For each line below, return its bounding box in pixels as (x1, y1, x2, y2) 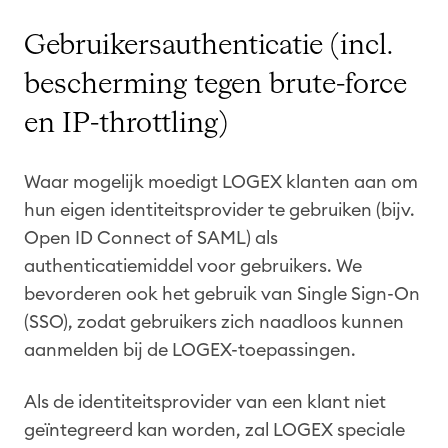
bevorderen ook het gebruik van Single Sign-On (24, 285, 420, 304)
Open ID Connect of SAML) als (24, 229, 278, 248)
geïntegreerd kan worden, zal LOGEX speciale (24, 421, 405, 440)
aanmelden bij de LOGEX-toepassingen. (24, 341, 356, 360)
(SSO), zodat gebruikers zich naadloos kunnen (24, 313, 404, 332)
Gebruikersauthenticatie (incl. (24, 32, 392, 61)
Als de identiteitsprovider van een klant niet (24, 393, 386, 412)
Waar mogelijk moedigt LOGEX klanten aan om (24, 173, 418, 192)
